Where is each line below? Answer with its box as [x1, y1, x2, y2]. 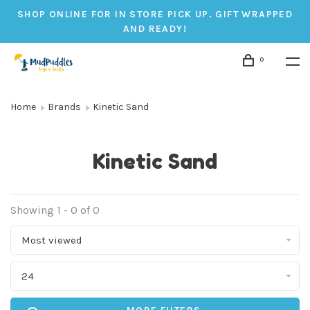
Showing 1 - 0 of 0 [10, 203, 100, 217]
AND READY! [122, 23, 187, 35]
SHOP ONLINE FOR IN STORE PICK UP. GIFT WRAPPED [17, 8, 293, 20]
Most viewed [21, 234, 82, 246]
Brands [48, 101, 81, 113]
